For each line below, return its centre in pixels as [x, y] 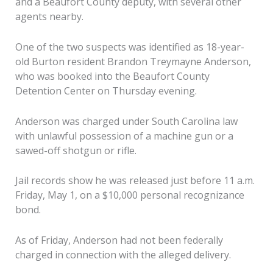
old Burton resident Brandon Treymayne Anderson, [133, 61]
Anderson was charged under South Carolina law [126, 121]
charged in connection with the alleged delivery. [123, 254]
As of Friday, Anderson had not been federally [119, 240]
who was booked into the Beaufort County [112, 76]
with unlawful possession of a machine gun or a [124, 136]
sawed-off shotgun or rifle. [76, 150]
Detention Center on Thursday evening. [106, 90]
